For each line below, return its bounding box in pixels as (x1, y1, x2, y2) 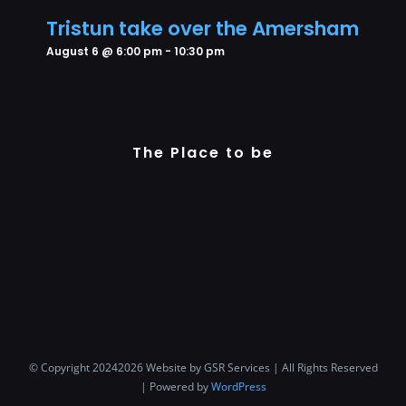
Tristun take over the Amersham (45, 14, 359, 43)
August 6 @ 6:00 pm (45, 43, 162, 60)
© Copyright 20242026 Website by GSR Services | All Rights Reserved (28, 359, 378, 375)
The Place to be (132, 142, 274, 164)
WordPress (210, 378, 266, 394)
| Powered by (140, 378, 211, 394)
